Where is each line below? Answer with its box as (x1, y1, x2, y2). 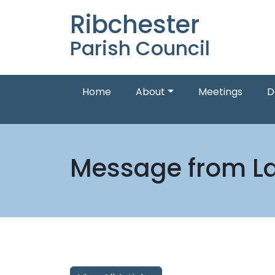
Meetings (198, 85, 242, 99)
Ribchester (70, 7, 199, 42)
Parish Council (70, 34, 210, 62)
